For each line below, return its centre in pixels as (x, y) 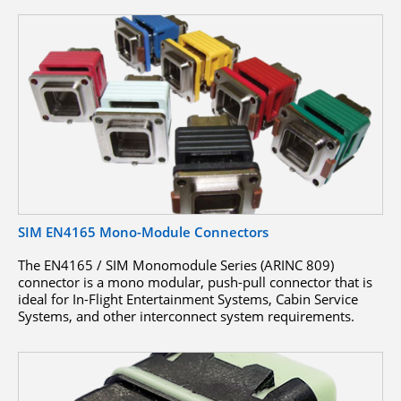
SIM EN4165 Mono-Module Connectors (143, 232)
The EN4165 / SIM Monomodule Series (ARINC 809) (176, 265)
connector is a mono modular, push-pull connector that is (195, 282)
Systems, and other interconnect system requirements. (186, 316)
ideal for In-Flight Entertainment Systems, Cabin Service (188, 299)
